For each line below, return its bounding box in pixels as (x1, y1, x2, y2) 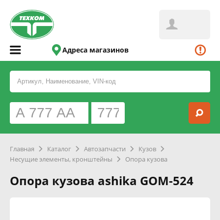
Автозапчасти (84, 144, 126, 153)
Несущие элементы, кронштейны (10, 155, 112, 164)
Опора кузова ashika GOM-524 (10, 172, 193, 189)
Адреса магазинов (62, 45, 129, 55)
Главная (10, 144, 34, 153)
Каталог (47, 144, 71, 153)
